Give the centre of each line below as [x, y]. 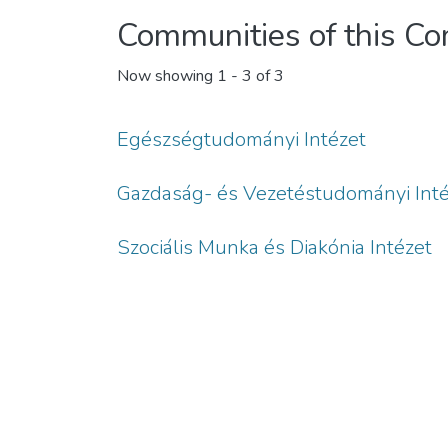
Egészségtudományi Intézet [241, 139]
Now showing [167, 76]
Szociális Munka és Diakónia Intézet [274, 247]
